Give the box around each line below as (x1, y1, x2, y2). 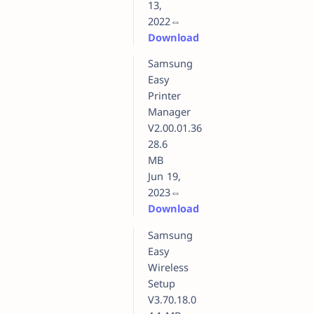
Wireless (148, 259, 189, 274)
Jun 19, (148, 169, 181, 184)
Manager (148, 104, 191, 119)
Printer (148, 88, 181, 103)
